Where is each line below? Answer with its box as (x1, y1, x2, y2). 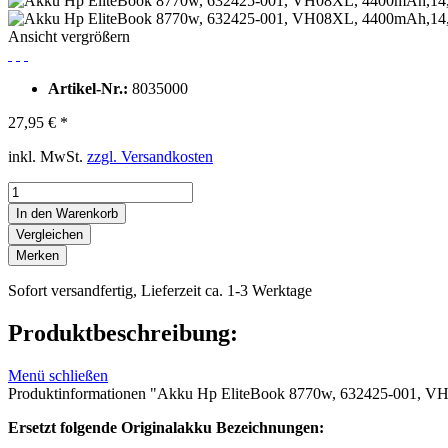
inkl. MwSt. (8, 147, 87, 165)
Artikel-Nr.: (48, 79, 132, 97)
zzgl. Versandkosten (87, 147, 213, 165)
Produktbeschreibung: (8, 319, 238, 346)
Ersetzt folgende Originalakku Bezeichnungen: (8, 418, 324, 436)
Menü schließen (8, 366, 108, 384)
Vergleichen (16, 226, 83, 242)
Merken (16, 247, 59, 263)
